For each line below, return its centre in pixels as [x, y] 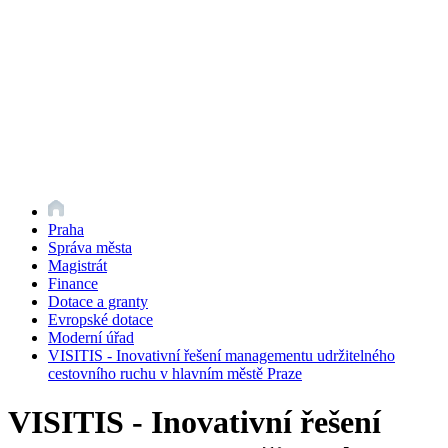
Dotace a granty [98, 301]
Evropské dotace [100, 319]
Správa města [90, 247]
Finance [73, 283]
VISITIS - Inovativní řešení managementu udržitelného [221, 355]
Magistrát [77, 265]
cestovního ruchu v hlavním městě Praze [175, 373]
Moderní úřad [91, 337]
